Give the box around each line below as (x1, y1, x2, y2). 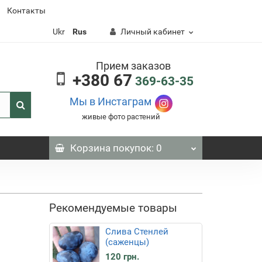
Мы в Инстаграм (70, 95, 152, 108)
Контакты (7, 6, 46, 15)
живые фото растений (82, 112, 161, 121)
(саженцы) (105, 237, 149, 247)
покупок (110, 142, 151, 154)
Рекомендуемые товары (49, 201, 177, 215)
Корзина (70, 142, 111, 154)
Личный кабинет (120, 27, 185, 36)
